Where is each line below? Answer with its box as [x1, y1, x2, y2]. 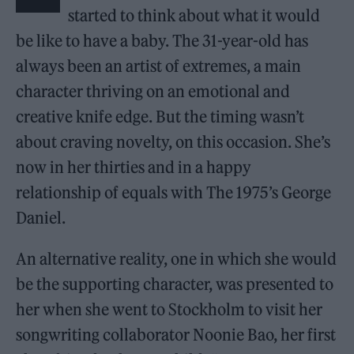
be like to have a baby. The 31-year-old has [16, 31, 309, 51]
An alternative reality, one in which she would [16, 249, 337, 269]
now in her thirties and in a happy [16, 157, 252, 178]
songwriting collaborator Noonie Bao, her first [16, 325, 337, 345]
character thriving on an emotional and [16, 81, 291, 102]
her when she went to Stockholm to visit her [16, 299, 323, 320]
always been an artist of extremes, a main [16, 56, 302, 77]
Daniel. [16, 208, 66, 228]
